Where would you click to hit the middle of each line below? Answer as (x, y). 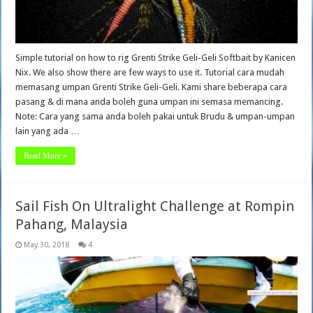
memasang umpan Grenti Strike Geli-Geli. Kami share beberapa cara (152, 87)
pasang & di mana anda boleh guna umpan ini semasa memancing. (150, 101)
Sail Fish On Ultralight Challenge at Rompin (155, 206)
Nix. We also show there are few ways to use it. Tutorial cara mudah (150, 72)
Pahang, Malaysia (72, 224)
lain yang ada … (48, 131)
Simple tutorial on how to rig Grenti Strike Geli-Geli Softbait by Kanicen (156, 57)
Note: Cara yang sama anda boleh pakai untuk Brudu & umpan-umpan (155, 116)
